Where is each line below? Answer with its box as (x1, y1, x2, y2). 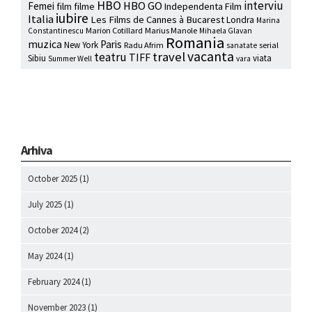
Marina (256, 15, 280, 26)
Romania (166, 33, 224, 53)
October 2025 (28, 173, 77, 185)
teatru (94, 49, 127, 65)
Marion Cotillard (86, 25, 143, 36)
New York (64, 39, 98, 52)
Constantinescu (28, 26, 84, 36)
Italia (28, 12, 54, 27)
